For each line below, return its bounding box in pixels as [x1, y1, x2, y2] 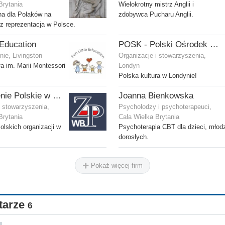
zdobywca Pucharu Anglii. [119, 11, 193, 19]
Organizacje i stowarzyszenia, [119, 52, 206, 60]
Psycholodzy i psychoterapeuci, [119, 103, 211, 111]
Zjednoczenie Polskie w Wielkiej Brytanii [53, 91, 61, 101]
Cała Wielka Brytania [119, 114, 179, 121]
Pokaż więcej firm [89, 162, 143, 170]
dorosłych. [119, 134, 149, 141]
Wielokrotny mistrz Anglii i [119, 1, 194, 9]
